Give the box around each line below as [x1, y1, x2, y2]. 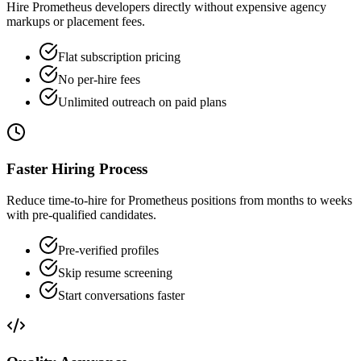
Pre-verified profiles [58, 243, 159, 257]
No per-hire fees [58, 73, 140, 87]
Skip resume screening [58, 265, 172, 280]
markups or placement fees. [6, 15, 145, 29]
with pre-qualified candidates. [6, 207, 156, 222]
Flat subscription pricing [58, 50, 180, 64]
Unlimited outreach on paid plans [58, 95, 226, 110]
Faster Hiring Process [6, 160, 147, 178]
